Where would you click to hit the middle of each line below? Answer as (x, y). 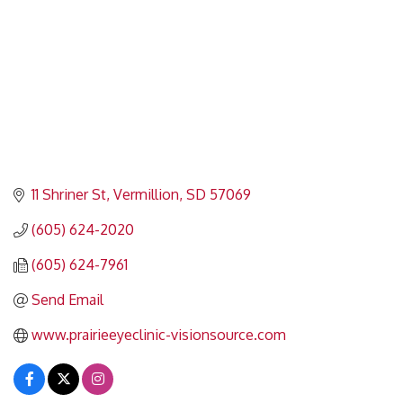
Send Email (67, 300)
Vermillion (146, 195)
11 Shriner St (69, 195)
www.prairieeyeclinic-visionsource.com (159, 335)
